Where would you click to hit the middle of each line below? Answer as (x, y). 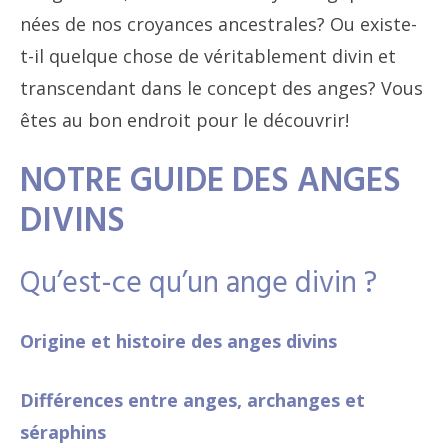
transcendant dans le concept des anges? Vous (221, 88)
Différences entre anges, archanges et (192, 400)
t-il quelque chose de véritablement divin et (208, 56)
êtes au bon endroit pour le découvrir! (184, 120)
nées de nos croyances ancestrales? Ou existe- (218, 24)
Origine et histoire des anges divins (178, 341)
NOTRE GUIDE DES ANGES (210, 182)
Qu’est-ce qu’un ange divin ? (198, 284)
